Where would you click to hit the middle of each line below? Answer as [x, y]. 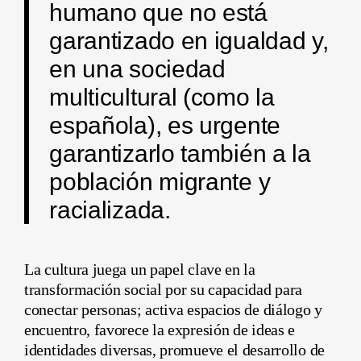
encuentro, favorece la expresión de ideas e [160, 329]
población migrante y [160, 182]
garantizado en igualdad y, [189, 41]
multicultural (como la [162, 97]
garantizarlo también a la [180, 154]
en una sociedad [137, 69]
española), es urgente [165, 125]
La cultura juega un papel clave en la [140, 269]
